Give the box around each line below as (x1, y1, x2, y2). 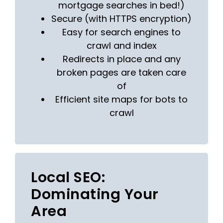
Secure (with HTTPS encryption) (51, 12, 192, 25)
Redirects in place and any (62, 53, 181, 66)
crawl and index (86, 39, 157, 52)
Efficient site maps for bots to (55, 93, 188, 106)
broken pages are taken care (57, 66, 186, 79)
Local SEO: (31, 167, 106, 187)
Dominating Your (31, 184, 159, 204)
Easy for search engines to (62, 26, 181, 39)
